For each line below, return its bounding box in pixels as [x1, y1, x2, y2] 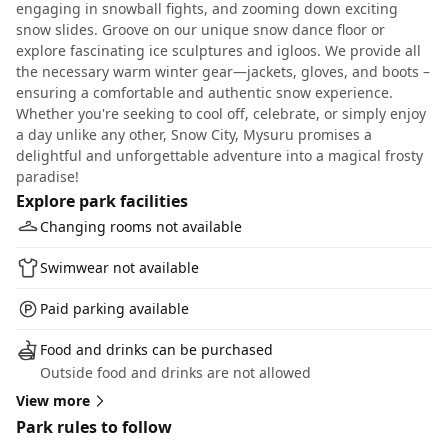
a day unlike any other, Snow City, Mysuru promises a [16, 125, 372, 144]
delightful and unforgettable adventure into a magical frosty [16, 146, 423, 165]
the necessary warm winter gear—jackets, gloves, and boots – [16, 62, 430, 81]
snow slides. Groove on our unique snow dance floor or [16, 20, 385, 39]
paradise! [16, 167, 79, 186]
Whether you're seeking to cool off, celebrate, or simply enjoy [16, 104, 426, 123]
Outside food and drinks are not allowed [40, 363, 311, 382]
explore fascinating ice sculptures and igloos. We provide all [16, 41, 421, 60]
